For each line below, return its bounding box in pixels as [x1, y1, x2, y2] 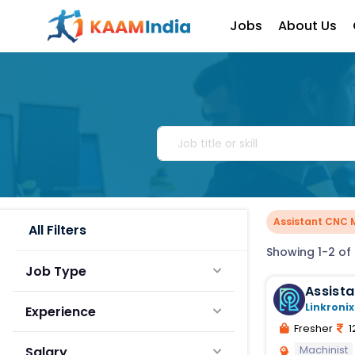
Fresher [292, 321, 333, 337]
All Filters [29, 221, 86, 240]
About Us [278, 17, 337, 36]
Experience [25, 302, 96, 321]
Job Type [25, 261, 86, 281]
